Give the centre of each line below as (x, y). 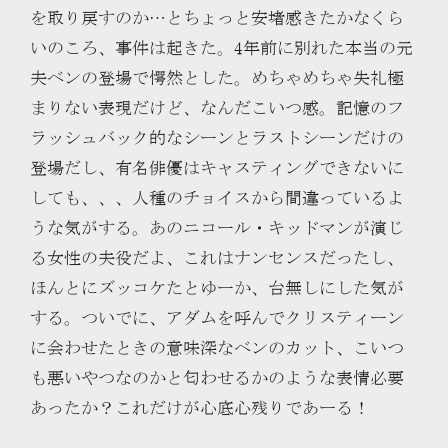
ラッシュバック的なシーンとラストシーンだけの (217, 138)
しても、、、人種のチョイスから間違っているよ (217, 198)
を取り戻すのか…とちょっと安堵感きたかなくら (217, 18)
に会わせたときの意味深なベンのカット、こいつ (217, 348)
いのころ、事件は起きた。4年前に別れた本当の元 (221, 48)
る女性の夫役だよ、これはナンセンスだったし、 (217, 258)
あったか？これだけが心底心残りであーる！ (200, 408)
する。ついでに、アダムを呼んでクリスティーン (217, 318)
